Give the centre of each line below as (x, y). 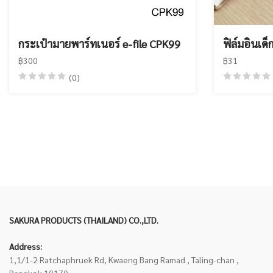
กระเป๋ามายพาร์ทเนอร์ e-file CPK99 (99, 44)
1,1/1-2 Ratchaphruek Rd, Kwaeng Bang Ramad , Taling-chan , (124, 260)
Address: (26, 246)
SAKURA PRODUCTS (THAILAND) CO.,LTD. (84, 220)
